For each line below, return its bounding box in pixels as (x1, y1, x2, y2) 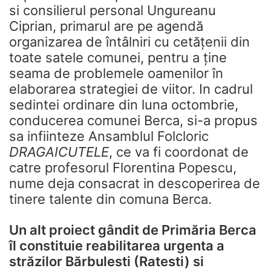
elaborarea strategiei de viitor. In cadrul (9, 81, 253, 97)
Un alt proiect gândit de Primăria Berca (9, 222, 256, 238)
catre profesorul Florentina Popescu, (9, 160, 237, 175)
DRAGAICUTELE (9, 144, 109, 160)
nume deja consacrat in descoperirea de (9, 175, 260, 191)
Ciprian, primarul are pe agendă (9, 18, 203, 34)
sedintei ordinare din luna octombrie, (9, 97, 238, 113)
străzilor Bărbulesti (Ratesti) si (9, 253, 204, 269)
